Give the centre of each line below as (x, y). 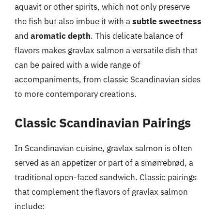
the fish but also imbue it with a (73, 21)
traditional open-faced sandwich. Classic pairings (106, 177)
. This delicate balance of (137, 36)
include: (30, 206)
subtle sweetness (167, 21)
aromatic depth (61, 36)
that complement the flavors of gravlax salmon (101, 192)
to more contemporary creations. (76, 94)
